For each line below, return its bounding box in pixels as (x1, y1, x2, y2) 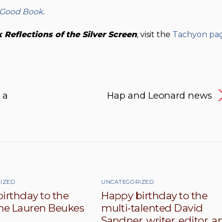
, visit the (137, 29, 172, 39)
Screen (108, 29, 137, 39)
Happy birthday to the (101, 189, 208, 202)
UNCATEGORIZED (101, 178, 154, 186)
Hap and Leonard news (107, 90, 212, 102)
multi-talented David (101, 202, 203, 215)
